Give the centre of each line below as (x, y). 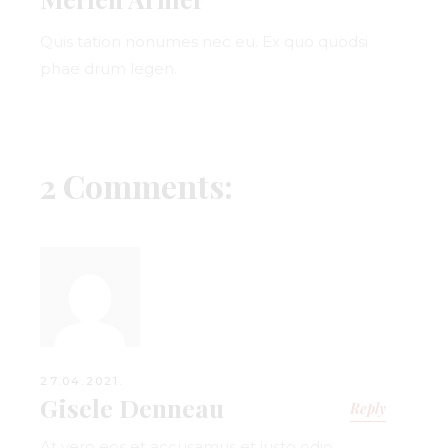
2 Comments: (137, 186)
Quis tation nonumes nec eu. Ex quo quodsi (204, 42)
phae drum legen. (109, 69)
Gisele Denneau (132, 408)
